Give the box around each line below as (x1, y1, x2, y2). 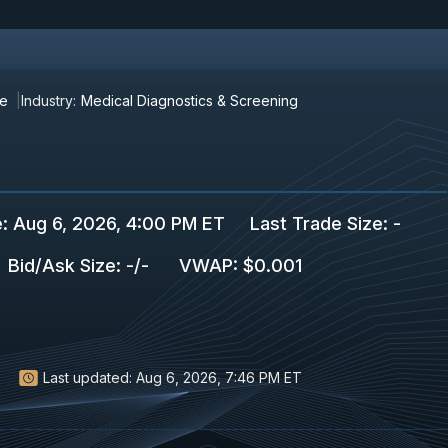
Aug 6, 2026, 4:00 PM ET (8, 213, 225, 234)
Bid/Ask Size (8, 255, 116, 276)
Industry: (21, 92, 76, 109)
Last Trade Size (250, 213, 383, 234)
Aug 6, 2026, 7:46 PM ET (136, 369, 302, 386)
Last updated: (43, 369, 132, 386)
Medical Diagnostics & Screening (81, 92, 298, 109)
